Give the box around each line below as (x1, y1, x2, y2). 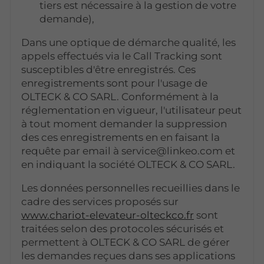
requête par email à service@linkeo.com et (21, 144, 236, 157)
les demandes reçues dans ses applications (21, 249, 236, 262)
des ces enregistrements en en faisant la (21, 131, 220, 143)
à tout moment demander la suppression (21, 117, 227, 130)
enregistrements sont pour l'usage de (21, 77, 208, 89)
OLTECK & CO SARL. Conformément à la (21, 90, 219, 103)
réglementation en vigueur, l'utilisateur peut (21, 104, 242, 116)
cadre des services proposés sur (21, 195, 179, 207)
